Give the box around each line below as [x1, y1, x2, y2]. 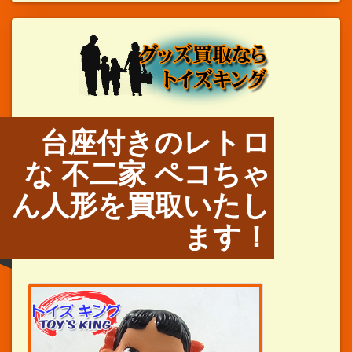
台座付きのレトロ [40, 119, 271, 161]
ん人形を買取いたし [12, 182, 271, 224]
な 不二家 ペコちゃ [24, 151, 271, 192]
